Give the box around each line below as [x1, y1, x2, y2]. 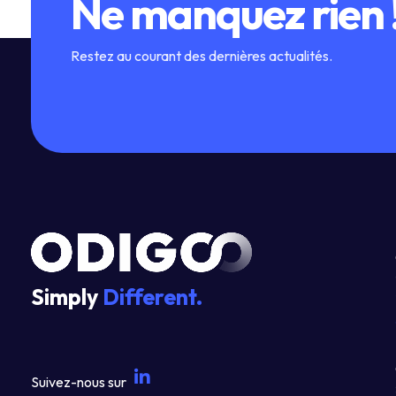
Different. [103, 283, 202, 312]
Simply [31, 283, 103, 312]
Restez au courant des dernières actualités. [71, 46, 332, 65]
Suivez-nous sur [31, 372, 126, 391]
